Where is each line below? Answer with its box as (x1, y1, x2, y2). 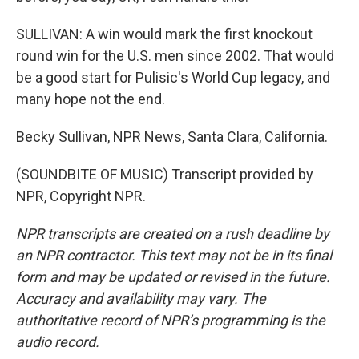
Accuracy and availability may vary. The (16, 290, 266, 307)
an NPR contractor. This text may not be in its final (16, 247, 332, 264)
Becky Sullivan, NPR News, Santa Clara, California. (16, 128, 328, 145)
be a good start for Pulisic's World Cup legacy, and (16, 69, 330, 86)
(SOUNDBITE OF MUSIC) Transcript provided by (16, 166, 313, 183)
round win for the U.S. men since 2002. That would (16, 47, 334, 64)
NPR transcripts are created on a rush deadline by (16, 225, 329, 242)
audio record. (16, 333, 99, 350)
